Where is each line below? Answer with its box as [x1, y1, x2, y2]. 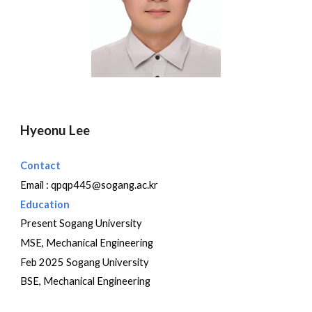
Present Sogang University [20, 217, 143, 230]
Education [20, 198, 70, 210]
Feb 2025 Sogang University [20, 256, 150, 268]
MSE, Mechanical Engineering [20, 237, 154, 249]
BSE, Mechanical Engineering [20, 275, 151, 288]
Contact [20, 159, 61, 172]
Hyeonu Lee [20, 123, 91, 139]
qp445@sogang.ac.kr [62, 179, 159, 192]
